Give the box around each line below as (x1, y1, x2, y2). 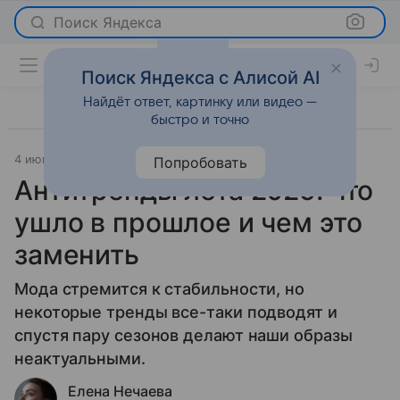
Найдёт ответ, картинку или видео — (83, 96, 317, 110)
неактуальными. (14, 349, 146, 368)
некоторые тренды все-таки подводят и (14, 303, 337, 321)
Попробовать (153, 154, 247, 172)
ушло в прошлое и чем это (14, 206, 362, 238)
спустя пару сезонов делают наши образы (14, 326, 353, 345)
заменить (14, 238, 139, 271)
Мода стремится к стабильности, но (14, 279, 305, 298)
